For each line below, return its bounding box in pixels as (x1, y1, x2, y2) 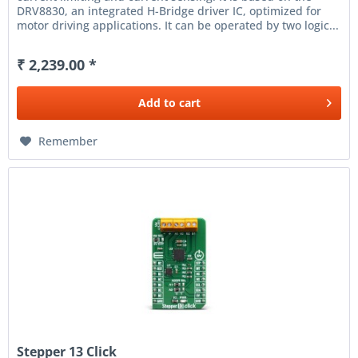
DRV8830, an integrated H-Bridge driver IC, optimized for (17, 2, 322, 18)
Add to (138, 94, 177, 110)
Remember (38, 133, 98, 149)
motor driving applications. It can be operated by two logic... (17, 17, 340, 33)
